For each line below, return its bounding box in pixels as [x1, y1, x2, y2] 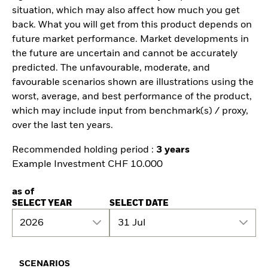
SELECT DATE [109, 199, 169, 208]
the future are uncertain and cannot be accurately [12, 48, 237, 59]
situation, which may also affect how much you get [12, 5, 240, 16]
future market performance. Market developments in [12, 34, 249, 44]
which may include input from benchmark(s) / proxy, [12, 106, 248, 116]
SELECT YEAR [12, 199, 72, 208]
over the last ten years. [12, 120, 113, 130]
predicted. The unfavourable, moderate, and [12, 63, 210, 73]
